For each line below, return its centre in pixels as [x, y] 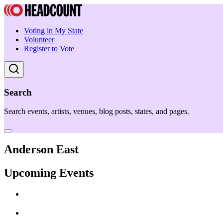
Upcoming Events [49, 173]
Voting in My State [54, 31]
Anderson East [41, 150]
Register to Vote [49, 49]
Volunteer [39, 40]
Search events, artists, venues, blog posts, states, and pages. [97, 111]
